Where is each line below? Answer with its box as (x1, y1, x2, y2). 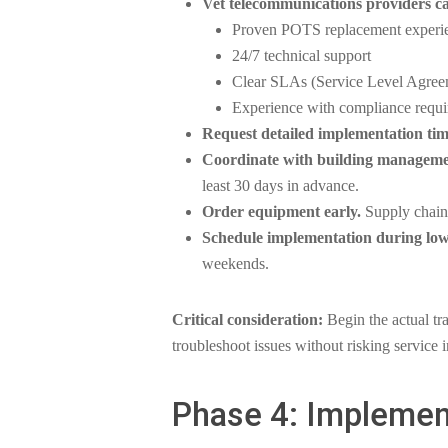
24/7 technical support (232, 47, 371, 64)
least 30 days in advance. (202, 177, 359, 194)
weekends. (202, 255, 269, 272)
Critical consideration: (172, 311, 323, 328)
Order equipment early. (202, 203, 361, 220)
